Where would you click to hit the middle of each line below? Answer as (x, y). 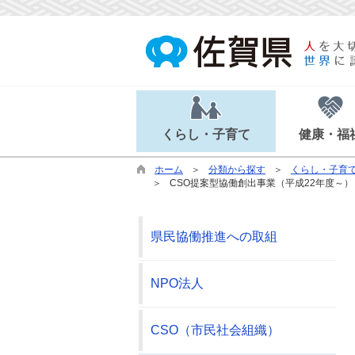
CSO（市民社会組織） (215, 330)
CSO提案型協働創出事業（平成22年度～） (261, 183)
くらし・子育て (206, 134)
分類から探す (237, 170)
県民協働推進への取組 (214, 237)
